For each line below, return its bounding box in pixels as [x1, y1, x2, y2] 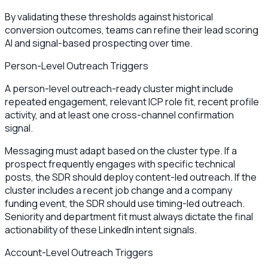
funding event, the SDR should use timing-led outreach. [5, 196, 245, 210]
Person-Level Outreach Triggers [5, 59, 148, 72]
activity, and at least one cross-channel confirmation [5, 108, 234, 121]
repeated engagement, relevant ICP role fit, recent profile [5, 95, 259, 108]
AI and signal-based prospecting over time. [5, 36, 193, 50]
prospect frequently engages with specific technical [5, 157, 235, 170]
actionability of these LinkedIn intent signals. [5, 223, 197, 236]
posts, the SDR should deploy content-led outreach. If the [5, 170, 257, 184]
